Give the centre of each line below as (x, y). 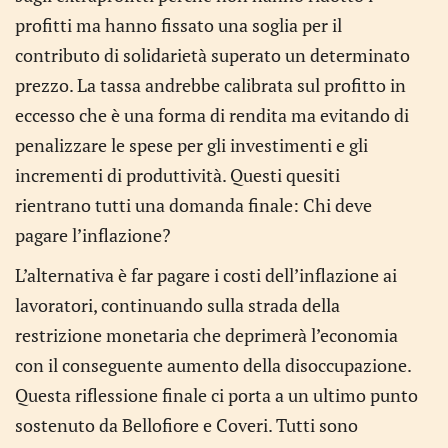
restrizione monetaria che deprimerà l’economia (206, 335)
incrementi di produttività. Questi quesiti (177, 175)
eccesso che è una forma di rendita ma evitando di (212, 115)
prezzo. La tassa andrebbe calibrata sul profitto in (210, 85)
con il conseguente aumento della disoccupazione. (213, 365)
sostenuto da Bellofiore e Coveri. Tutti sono (186, 425)
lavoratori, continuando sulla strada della (177, 305)
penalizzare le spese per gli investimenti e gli (191, 145)
